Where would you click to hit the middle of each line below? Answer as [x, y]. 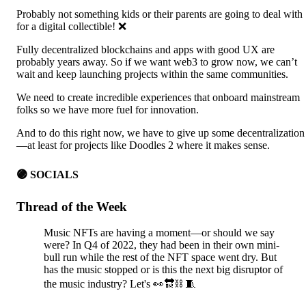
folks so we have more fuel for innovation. [108, 110]
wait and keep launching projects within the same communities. [152, 74]
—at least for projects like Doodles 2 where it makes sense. [143, 145]
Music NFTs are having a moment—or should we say [159, 233]
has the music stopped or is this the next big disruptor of [163, 270]
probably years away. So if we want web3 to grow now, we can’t [157, 62]
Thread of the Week [72, 206]
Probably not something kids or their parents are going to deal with [159, 14]
